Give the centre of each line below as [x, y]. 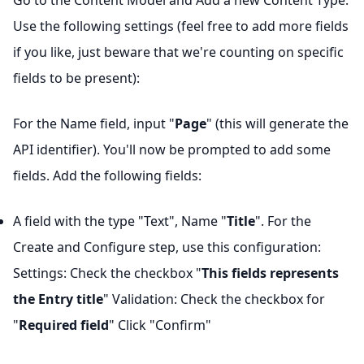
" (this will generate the [277, 123]
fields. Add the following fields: [107, 175]
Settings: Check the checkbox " [107, 273]
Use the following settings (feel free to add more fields [181, 26]
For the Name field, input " [94, 123]
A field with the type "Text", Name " [120, 221]
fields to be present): [76, 78]
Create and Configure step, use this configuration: [167, 247]
